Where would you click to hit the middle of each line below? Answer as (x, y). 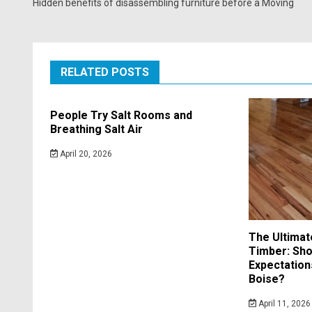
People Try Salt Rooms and (121, 115)
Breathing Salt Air (96, 129)
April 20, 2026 (85, 154)
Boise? (267, 279)
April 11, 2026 (283, 303)
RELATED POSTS (105, 72)
